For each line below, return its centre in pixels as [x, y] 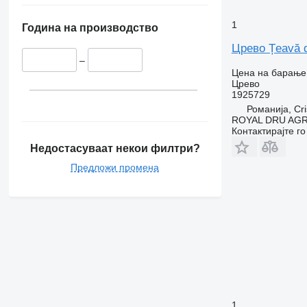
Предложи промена [115, 167]
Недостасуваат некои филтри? [115, 148]
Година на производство [90, 28]
